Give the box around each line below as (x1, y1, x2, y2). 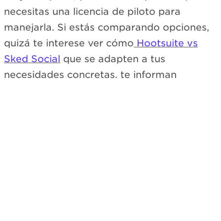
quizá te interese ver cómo (4, 37, 134, 49)
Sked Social (4, 53, 60, 65)
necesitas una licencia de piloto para (4, 5, 181, 17)
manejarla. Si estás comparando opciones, (4, 21, 209, 33)
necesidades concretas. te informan (4, 69, 177, 80)
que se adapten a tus (60, 53, 165, 65)
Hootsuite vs (134, 37, 198, 49)
